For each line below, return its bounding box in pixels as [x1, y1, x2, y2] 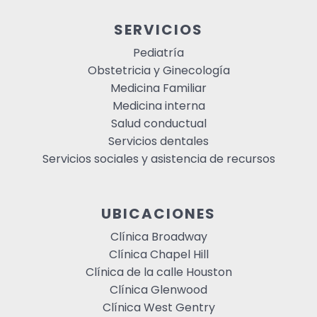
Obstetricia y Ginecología [87, 62, 230, 79]
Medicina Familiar [110, 80, 207, 97]
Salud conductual [110, 115, 207, 132]
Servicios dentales [108, 133, 209, 150]
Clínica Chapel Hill [108, 246, 209, 263]
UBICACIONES [101, 204, 216, 224]
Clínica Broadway [110, 229, 207, 246]
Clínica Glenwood [110, 282, 207, 299]
